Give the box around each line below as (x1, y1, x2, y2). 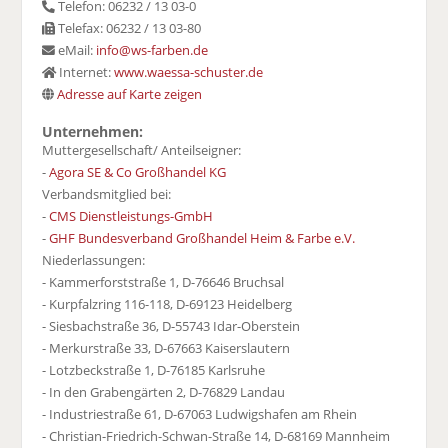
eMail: (55, 41, 97, 60)
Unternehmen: (42, 122, 144, 142)
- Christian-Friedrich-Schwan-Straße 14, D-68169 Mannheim (42, 427, 391, 446)
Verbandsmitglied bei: (42, 185, 172, 204)
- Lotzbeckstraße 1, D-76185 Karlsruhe (42, 361, 266, 380)
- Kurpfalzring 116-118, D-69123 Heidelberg (42, 295, 293, 314)
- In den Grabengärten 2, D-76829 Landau (42, 383, 286, 402)
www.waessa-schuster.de (114, 63, 264, 82)
